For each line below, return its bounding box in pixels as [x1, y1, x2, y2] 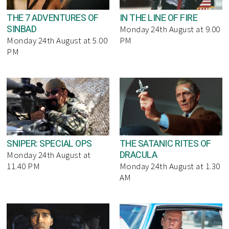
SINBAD [7, 22, 37, 37]
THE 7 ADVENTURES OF [7, 11, 99, 26]
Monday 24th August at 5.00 [7, 35, 108, 47]
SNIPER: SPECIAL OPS [7, 136, 92, 151]
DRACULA [119, 148, 157, 162]
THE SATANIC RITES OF [119, 136, 211, 151]
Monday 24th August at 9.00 [119, 24, 220, 35]
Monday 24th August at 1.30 [119, 160, 220, 172]
